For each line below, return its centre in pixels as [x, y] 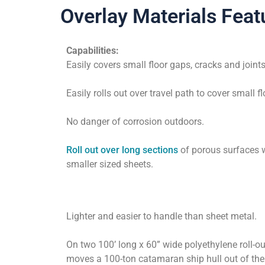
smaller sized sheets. [110, 164]
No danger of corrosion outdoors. [135, 122]
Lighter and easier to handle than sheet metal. [163, 216]
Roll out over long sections [122, 150]
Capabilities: [95, 51]
